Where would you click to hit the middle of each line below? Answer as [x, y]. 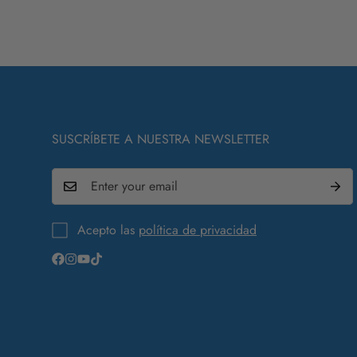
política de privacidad [198, 229]
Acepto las [108, 229]
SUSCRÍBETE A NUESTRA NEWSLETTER [161, 139]
